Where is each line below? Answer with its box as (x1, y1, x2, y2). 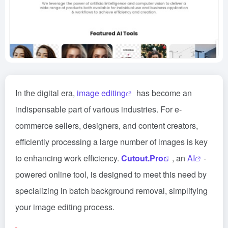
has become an (134, 87, 192, 99)
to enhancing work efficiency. (15, 152, 121, 164)
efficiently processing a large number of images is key (15, 136, 208, 148)
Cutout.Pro (121, 152, 163, 164)
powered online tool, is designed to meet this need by (15, 168, 207, 180)
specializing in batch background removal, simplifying (15, 185, 208, 196)
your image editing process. (15, 201, 115, 213)
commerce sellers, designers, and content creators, (15, 120, 198, 131)
